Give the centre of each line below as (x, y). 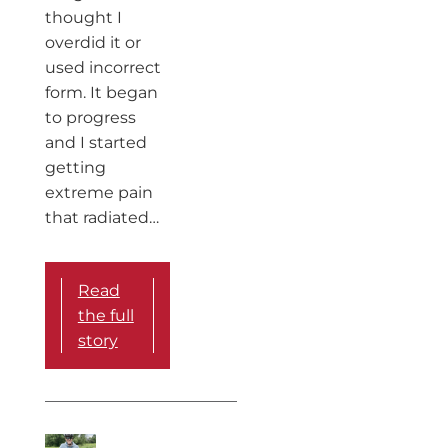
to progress (90, 117)
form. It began (101, 92)
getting (75, 167)
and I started (95, 142)
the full (105, 315)
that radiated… (101, 217)
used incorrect (102, 67)
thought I (83, 17)
